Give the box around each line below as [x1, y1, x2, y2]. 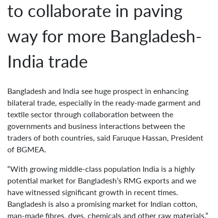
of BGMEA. [7, 144, 46, 154]
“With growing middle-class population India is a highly [7, 163, 195, 173]
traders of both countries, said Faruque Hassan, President [7, 132, 203, 142]
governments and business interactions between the [7, 121, 185, 130]
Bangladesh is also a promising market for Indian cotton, [7, 199, 198, 208]
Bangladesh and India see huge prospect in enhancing [7, 86, 188, 95]
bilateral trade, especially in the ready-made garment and [7, 97, 200, 107]
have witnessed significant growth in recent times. [7, 187, 178, 197]
